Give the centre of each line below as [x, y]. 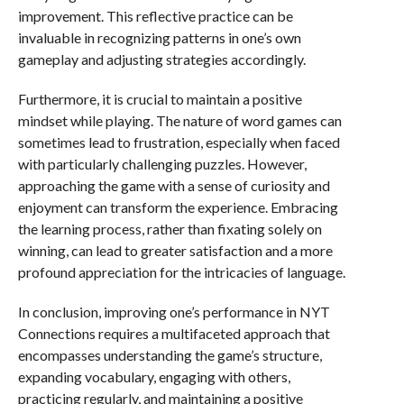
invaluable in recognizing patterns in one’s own [159, 38]
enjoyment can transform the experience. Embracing [178, 207]
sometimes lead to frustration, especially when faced [179, 142]
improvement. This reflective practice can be [155, 16]
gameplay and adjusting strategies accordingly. [161, 60]
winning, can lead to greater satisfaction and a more [175, 251]
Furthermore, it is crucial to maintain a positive [160, 99]
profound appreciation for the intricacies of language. [181, 272]
